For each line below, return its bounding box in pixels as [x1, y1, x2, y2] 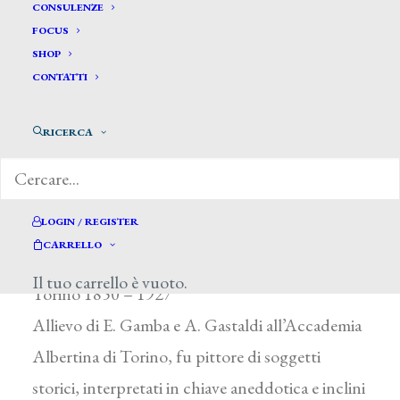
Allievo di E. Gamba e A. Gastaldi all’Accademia [32, 313, 362, 337]
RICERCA [43, 125, 93, 139]
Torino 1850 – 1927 [32, 282, 172, 305]
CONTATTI [32, 70, 87, 84]
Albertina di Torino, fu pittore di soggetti [32, 345, 321, 368]
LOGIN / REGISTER [41, 214, 138, 229]
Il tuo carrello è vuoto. [32, 271, 187, 294]
